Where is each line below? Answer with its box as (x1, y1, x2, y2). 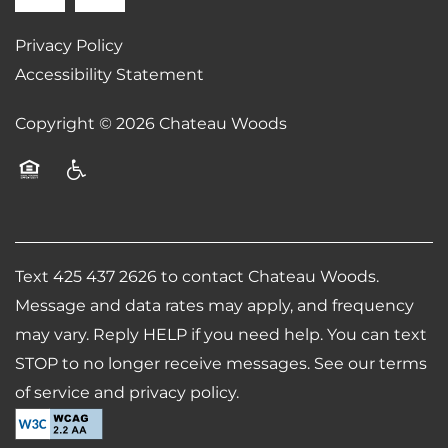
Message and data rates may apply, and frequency (15, 293, 414, 320)
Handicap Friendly (61, 181, 207, 208)
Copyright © (15, 111, 116, 138)
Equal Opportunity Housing (15, 181, 236, 208)
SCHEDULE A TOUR (70, 6, 262, 35)
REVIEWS (70, 146, 163, 175)
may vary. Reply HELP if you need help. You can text (15, 322, 427, 349)
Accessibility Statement (15, 62, 204, 89)
